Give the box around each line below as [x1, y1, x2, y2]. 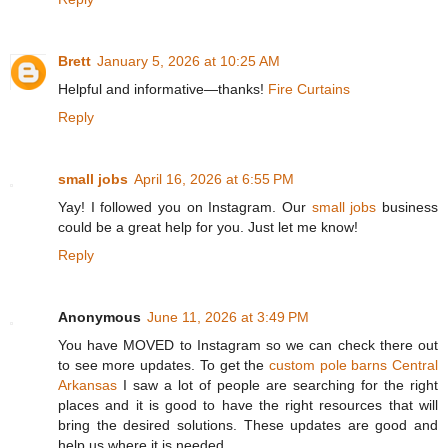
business [376, 199, 439, 216]
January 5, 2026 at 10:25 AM [97, 53, 280, 70]
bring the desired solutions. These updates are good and [58, 417, 438, 434]
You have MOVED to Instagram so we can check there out [58, 337, 438, 354]
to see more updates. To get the [58, 357, 269, 374]
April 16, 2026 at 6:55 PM [134, 171, 294, 188]
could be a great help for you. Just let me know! [58, 219, 358, 236]
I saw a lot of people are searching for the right [117, 377, 438, 394]
